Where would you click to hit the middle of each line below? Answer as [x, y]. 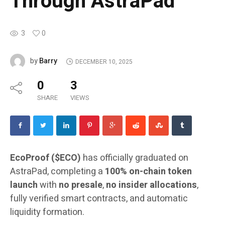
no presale [81, 185]
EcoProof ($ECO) [45, 158]
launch [24, 185]
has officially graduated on [135, 158]
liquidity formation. [47, 212]
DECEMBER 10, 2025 [104, 62]
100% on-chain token [148, 172]
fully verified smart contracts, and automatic [99, 199]
